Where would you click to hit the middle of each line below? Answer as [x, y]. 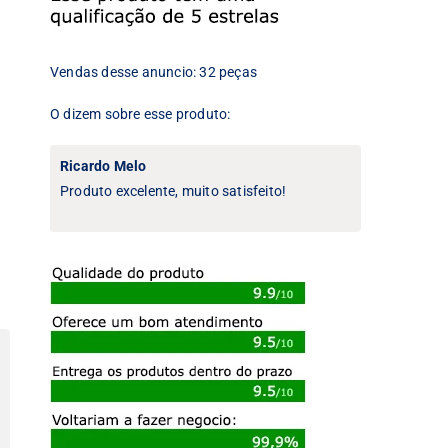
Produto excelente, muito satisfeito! [173, 191]
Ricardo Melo [103, 166]
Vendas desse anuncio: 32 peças [153, 72]
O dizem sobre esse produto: [140, 114]
